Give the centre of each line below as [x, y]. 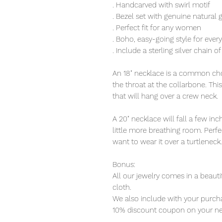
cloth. [122, 188]
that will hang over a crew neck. [165, 96]
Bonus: [124, 165]
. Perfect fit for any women [157, 28]
